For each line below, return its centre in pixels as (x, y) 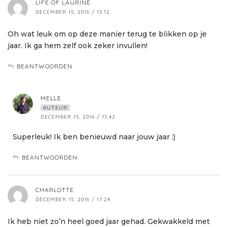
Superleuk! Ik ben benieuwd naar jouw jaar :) (94, 137)
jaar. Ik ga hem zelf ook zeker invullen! (78, 46)
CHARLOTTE (55, 190)
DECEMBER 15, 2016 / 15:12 (73, 12)
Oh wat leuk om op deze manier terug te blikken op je (107, 34)
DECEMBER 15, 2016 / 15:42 (78, 117)
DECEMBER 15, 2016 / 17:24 (73, 200)
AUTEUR (55, 108)
